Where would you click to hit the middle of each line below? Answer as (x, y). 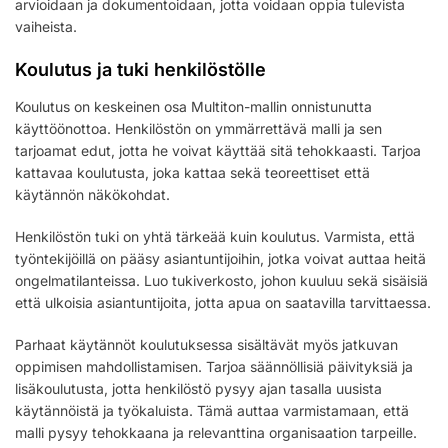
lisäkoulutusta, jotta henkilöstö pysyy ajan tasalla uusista (198, 389)
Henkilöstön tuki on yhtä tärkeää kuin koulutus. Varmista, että (215, 237)
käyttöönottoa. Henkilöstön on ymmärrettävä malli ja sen (198, 129)
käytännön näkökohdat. (92, 195)
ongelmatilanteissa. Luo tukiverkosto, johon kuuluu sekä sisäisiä (221, 281)
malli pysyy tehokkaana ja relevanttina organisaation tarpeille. (216, 433)
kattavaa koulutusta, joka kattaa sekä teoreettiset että (192, 173)
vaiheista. (46, 27)
